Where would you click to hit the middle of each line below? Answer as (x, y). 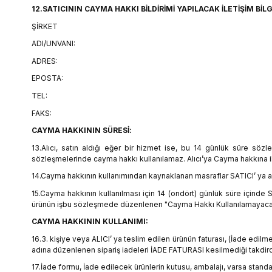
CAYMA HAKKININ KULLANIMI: (90, 222)
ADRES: (45, 61)
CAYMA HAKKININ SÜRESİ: (82, 131)
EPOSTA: (47, 78)
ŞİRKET (45, 26)
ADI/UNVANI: (53, 44)
